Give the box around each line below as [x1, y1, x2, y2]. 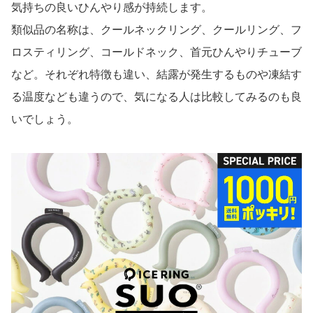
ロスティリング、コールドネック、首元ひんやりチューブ [11, 46, 302, 59]
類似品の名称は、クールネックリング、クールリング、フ [11, 24, 302, 36]
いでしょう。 [11, 113, 78, 126]
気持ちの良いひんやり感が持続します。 [11, 1, 212, 14]
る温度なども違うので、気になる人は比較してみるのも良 [11, 91, 302, 103]
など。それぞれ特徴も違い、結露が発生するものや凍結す [11, 68, 302, 81]
